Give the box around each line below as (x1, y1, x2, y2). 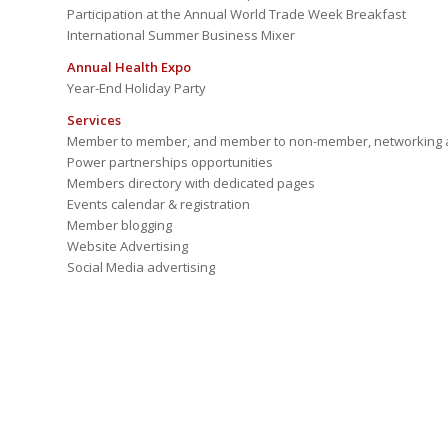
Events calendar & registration (67, 195, 250, 214)
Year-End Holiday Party (67, 79, 206, 98)
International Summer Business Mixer (67, 26, 295, 45)
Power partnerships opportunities (67, 153, 273, 172)
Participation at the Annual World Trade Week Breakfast (67, 5, 406, 24)
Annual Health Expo (67, 58, 191, 77)
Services (67, 111, 121, 130)
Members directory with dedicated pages (67, 174, 315, 193)
